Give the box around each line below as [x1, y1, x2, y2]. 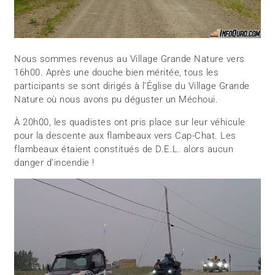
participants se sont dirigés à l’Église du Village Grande [14, 80, 250, 91]
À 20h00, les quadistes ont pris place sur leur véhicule [14, 116, 246, 128]
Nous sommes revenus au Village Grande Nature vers [14, 53, 245, 64]
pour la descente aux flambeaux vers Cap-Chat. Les [14, 130, 236, 141]
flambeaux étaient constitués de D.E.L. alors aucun [14, 143, 234, 155]
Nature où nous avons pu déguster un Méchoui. [14, 93, 219, 105]
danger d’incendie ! [14, 157, 95, 168]
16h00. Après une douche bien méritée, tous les [14, 66, 219, 78]
